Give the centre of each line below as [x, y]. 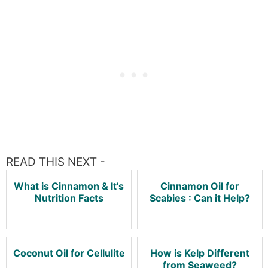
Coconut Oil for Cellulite [69, 253]
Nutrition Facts [69, 198]
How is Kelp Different [200, 253]
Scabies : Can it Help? [200, 198]
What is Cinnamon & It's [69, 186]
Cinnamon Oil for [200, 186]
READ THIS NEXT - [56, 162]
